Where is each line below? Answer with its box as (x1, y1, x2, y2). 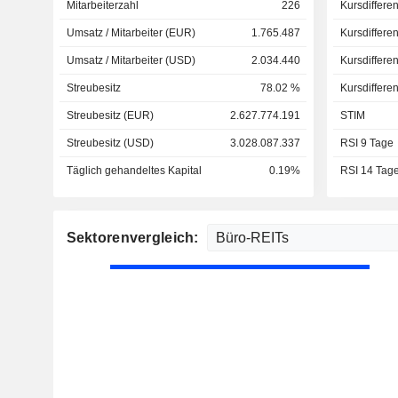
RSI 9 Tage (339, 137, 394, 149)
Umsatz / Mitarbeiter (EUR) (66, 27, 195, 39)
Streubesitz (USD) (66, 137, 154, 149)
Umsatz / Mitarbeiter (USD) (66, 54, 195, 67)
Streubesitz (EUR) (66, 109, 154, 122)
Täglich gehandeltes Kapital (66, 164, 202, 177)
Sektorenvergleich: (66, 230, 203, 245)
